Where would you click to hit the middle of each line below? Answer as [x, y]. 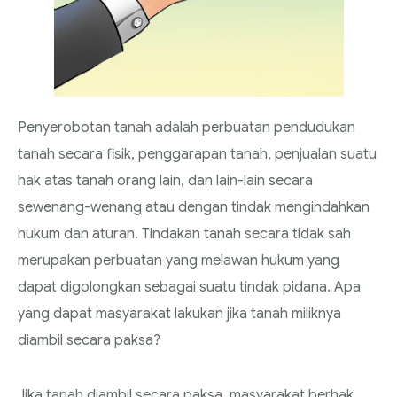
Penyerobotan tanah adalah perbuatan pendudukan [187, 127]
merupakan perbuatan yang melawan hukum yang [179, 260]
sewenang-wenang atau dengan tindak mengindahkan [194, 207]
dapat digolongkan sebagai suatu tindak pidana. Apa [189, 287]
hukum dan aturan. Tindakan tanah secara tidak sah [184, 234]
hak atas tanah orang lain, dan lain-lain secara [165, 180]
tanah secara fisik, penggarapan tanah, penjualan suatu [197, 154]
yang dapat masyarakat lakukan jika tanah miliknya [179, 313]
